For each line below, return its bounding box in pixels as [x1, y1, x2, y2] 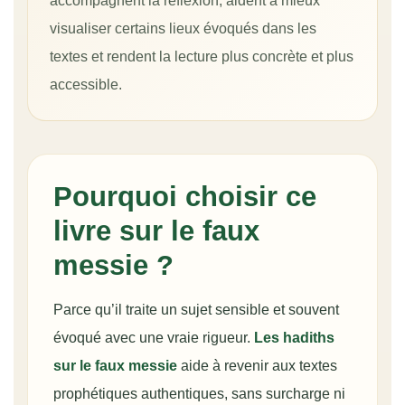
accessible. [50, 76, 122, 93]
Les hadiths [254, 329, 334, 346]
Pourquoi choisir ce [53, 181, 316, 213]
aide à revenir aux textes [177, 357, 337, 374]
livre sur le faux [53, 215, 259, 248]
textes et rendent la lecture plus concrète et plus [50, 48, 353, 65]
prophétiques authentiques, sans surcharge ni [53, 385, 345, 402]
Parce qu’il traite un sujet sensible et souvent [53, 301, 339, 318]
